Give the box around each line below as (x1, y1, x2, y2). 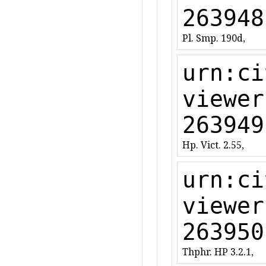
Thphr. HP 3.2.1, (182, 245, 254, 258)
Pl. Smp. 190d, (182, 31, 245, 45)
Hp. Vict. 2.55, (182, 138, 244, 151)
